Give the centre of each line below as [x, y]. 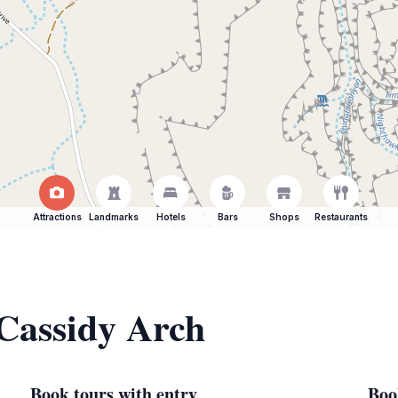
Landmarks [114, 217]
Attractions [57, 217]
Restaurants [341, 217]
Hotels [171, 217]
